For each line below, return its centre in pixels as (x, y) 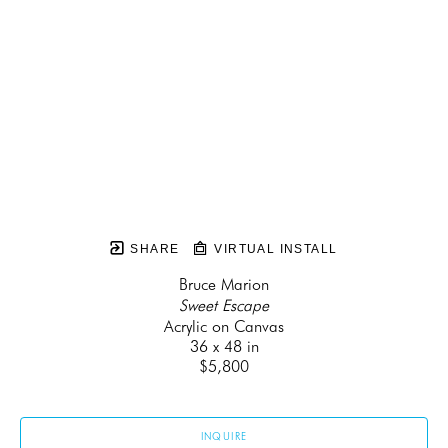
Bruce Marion (224, 285)
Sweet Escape (224, 306)
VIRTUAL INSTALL (273, 249)
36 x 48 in (224, 347)
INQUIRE (224, 436)
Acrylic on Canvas (224, 327)
